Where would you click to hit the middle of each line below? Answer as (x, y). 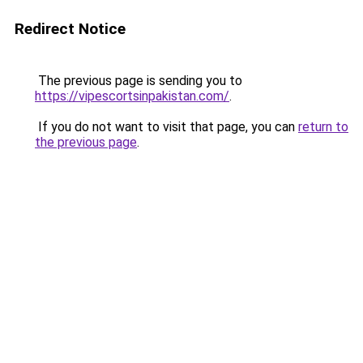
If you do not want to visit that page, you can (167, 127)
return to (323, 127)
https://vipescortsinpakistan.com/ (132, 96)
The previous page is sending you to (139, 81)
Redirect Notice (70, 29)
